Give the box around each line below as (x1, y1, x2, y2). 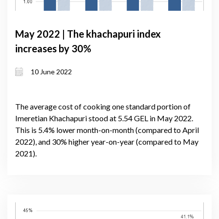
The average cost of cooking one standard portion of (15, 101, 191, 111)
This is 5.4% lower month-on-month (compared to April (15, 125, 199, 134)
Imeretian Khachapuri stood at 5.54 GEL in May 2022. (15, 113, 193, 123)
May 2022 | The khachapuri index (15, 28, 161, 40)
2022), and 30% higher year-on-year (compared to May (15, 136, 198, 146)
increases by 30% (15, 43, 91, 54)
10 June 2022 (31, 67, 72, 76)
